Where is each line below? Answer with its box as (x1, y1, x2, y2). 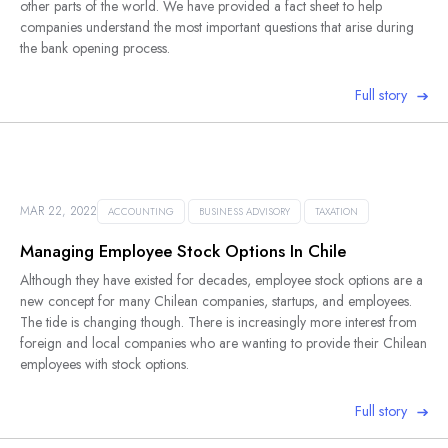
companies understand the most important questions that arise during (20, 17, 414, 38)
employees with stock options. (20, 353, 189, 374)
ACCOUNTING (108, 203, 174, 219)
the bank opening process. (20, 38, 178, 59)
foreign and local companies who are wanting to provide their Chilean (20, 332, 427, 353)
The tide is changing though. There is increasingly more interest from (20, 311, 417, 332)
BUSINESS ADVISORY (199, 203, 290, 219)
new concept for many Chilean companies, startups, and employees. (20, 290, 412, 311)
